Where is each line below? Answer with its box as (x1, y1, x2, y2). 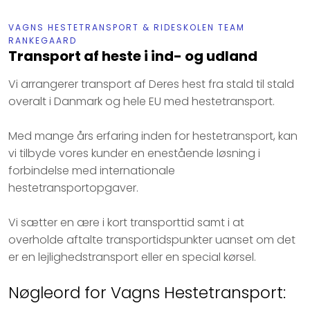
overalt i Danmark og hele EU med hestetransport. (8, 93, 275, 110)
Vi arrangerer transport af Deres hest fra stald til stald (8, 76, 295, 93)
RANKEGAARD (8, 35, 77, 47)
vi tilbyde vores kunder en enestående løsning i (8, 145, 261, 162)
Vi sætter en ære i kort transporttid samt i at (8, 215, 245, 231)
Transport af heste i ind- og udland (8, 46, 258, 66)
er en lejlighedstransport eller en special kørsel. (8, 249, 257, 266)
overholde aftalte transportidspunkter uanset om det (8, 232, 296, 248)
